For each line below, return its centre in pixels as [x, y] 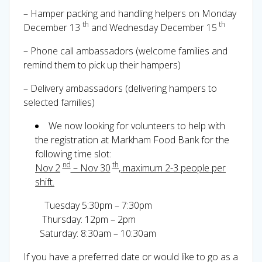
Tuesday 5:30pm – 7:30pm [88, 205]
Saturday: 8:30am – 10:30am [90, 233]
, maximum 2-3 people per [172, 168]
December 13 [52, 27]
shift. [45, 182]
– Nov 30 [90, 168]
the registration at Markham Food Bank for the [132, 139]
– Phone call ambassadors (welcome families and [125, 51]
